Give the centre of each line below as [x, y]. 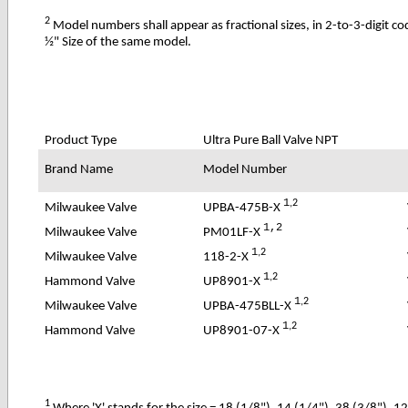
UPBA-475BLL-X [249, 306]
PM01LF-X [234, 232]
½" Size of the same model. [118, 42]
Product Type [81, 140]
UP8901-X [234, 281]
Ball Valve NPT [299, 140]
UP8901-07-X [243, 331]
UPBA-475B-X [244, 208]
